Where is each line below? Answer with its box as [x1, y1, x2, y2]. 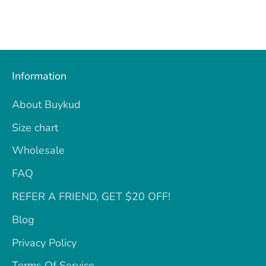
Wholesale [12, 143, 65, 158]
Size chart [12, 120, 58, 135]
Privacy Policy [12, 235, 77, 250]
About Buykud [12, 97, 81, 112]
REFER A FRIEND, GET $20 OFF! [12, 189, 170, 204]
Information [12, 68, 66, 83]
